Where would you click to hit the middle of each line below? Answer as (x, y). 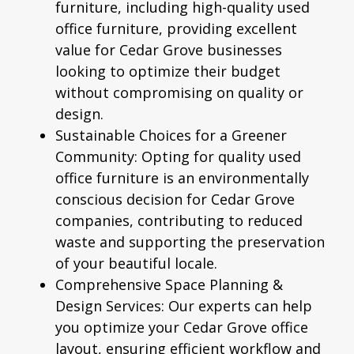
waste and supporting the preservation (190, 241)
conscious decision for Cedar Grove (175, 199)
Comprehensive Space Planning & (169, 284)
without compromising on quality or (179, 92)
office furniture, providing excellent (176, 28)
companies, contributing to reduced (179, 220)
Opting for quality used (219, 156)
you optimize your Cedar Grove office (182, 327)
